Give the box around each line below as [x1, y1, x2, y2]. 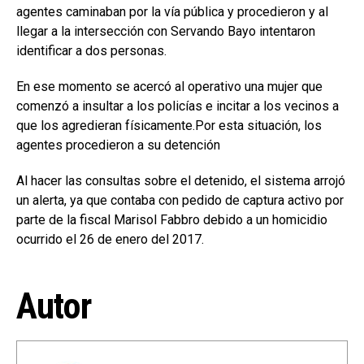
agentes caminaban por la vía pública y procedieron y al [16, 3, 328, 19]
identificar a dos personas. [16, 42, 167, 58]
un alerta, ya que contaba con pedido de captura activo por [16, 192, 344, 208]
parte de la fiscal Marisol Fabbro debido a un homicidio [16, 211, 327, 227]
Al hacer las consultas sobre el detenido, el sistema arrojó [16, 172, 345, 188]
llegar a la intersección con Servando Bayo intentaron [16, 23, 315, 39]
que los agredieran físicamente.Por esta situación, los [16, 117, 322, 133]
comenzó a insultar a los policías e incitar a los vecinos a [16, 97, 339, 114]
